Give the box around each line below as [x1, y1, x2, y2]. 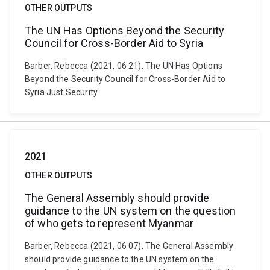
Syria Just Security [25, 87, 98, 97]
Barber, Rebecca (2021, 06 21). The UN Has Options [25, 61, 222, 71]
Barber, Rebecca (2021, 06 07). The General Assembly [25, 241, 234, 251]
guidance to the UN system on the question [25, 204, 236, 217]
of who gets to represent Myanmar [25, 217, 194, 230]
